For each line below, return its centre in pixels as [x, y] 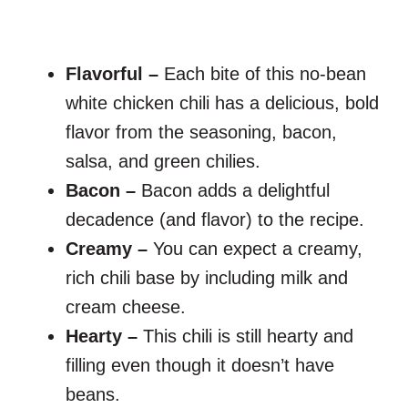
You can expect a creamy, [258, 249]
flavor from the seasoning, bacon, [201, 133]
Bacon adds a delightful [235, 191]
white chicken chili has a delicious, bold [222, 103]
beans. [93, 395]
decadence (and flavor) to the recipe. [215, 220]
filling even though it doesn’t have [200, 366]
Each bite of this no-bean [265, 74]
